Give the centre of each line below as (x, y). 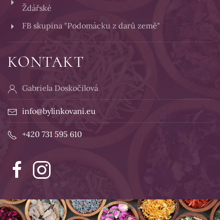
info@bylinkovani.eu (59, 111)
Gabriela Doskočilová (60, 88)
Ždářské (37, 8)
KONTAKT (46, 62)
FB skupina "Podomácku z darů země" (91, 26)
